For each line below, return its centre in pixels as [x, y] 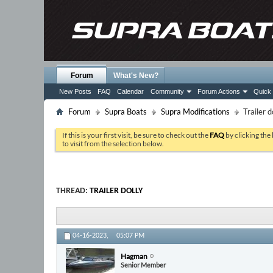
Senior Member [143, 264]
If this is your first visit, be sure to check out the [136, 135]
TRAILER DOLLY [116, 191]
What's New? [136, 76]
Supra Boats [126, 112]
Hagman [134, 256]
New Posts [75, 91]
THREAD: [73, 191]
